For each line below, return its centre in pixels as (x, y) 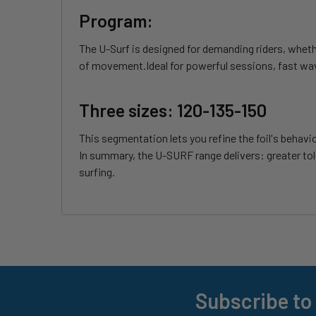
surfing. (97, 172)
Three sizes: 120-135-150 (173, 110)
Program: (116, 21)
